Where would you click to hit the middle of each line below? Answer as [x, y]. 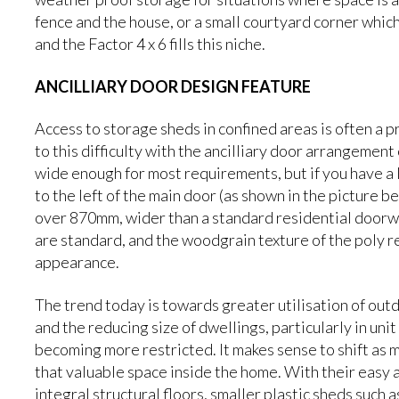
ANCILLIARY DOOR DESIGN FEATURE [173, 86]
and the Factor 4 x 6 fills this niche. [151, 44]
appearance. [77, 262]
